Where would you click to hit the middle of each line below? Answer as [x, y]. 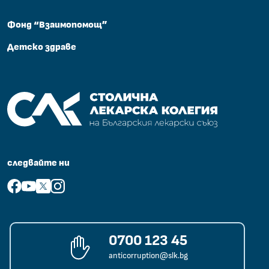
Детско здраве [42, 47]
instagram [71, 185]
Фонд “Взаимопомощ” [57, 24]
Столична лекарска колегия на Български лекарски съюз [128, 98]
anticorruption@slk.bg [149, 255]
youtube [38, 185]
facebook [26, 185]
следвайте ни [38, 162]
